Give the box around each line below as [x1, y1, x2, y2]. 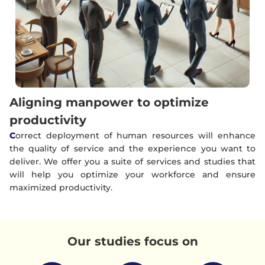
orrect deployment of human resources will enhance [15, 130, 256, 141]
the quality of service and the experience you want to [9, 143, 256, 154]
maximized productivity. [9, 182, 112, 193]
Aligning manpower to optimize [9, 95, 209, 109]
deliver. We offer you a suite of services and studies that [9, 156, 256, 167]
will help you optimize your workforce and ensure [9, 169, 256, 180]
